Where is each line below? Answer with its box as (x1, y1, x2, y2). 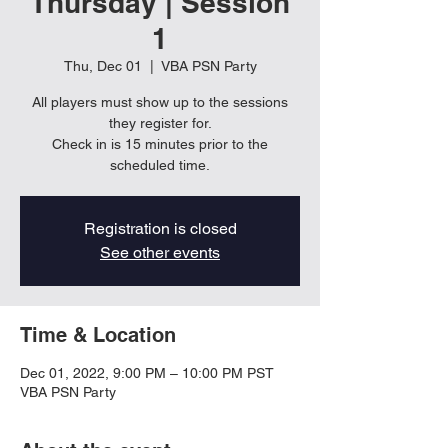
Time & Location (20, 323, 176, 347)
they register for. (108, 115, 212, 131)
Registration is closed (83, 219, 237, 238)
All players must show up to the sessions (32, 94, 288, 110)
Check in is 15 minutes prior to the (52, 136, 268, 152)
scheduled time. (110, 157, 210, 173)
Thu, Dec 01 (63, 58, 142, 74)
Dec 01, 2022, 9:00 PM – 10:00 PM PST (20, 365, 274, 381)
